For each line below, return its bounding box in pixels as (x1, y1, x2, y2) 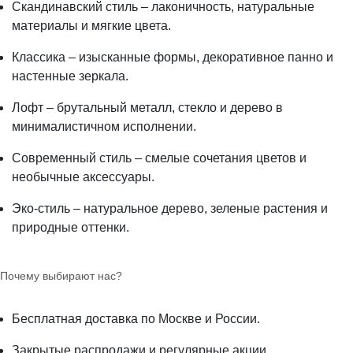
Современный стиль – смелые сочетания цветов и (12, 151, 307, 165)
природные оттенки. (12, 221, 132, 234)
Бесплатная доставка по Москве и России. (12, 312, 263, 325)
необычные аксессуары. (12, 170, 158, 184)
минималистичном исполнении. (12, 120, 199, 133)
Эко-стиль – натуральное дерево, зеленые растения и (12, 202, 328, 215)
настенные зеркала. (12, 69, 132, 83)
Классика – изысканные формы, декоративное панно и (12, 50, 333, 64)
